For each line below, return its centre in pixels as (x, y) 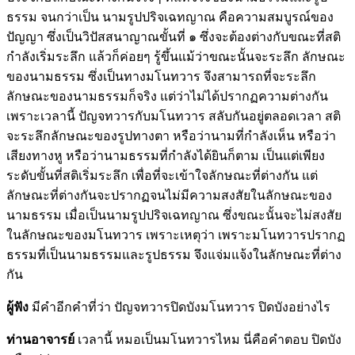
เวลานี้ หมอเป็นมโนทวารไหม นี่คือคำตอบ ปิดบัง (208, 339)
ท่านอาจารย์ (40, 339)
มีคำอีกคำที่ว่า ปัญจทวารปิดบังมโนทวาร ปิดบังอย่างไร (179, 307)
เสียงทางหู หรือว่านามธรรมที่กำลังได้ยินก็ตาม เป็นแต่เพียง (166, 155)
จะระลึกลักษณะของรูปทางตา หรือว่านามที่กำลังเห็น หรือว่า (171, 136)
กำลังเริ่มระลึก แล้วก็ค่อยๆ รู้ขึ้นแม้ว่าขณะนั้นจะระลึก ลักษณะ (176, 56)
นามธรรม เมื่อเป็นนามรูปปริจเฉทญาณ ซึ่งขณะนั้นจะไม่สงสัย (174, 215)
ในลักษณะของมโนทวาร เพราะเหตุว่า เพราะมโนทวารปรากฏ (176, 235)
